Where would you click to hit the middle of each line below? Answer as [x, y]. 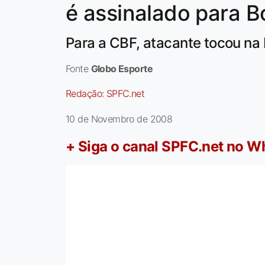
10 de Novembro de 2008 [119, 119]
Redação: [86, 94]
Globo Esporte [122, 69]
